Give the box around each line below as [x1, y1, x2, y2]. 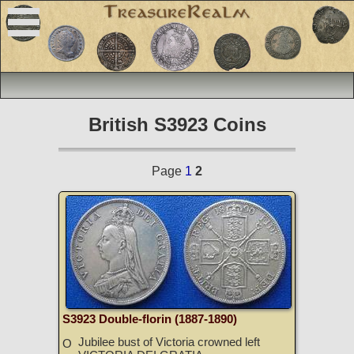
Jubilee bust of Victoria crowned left [78, 336, 260, 349]
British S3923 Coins [88, 114, 266, 136]
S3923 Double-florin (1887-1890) [62, 313, 237, 326]
